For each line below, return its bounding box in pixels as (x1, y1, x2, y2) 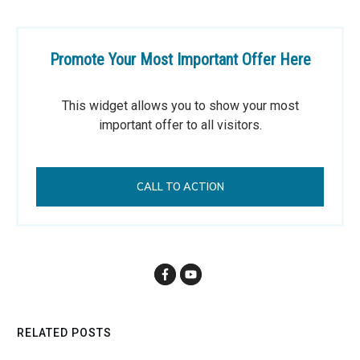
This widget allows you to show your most (61, 98, 299, 114)
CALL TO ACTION (136, 180, 224, 194)
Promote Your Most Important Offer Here (49, 50, 311, 70)
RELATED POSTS (17, 326, 112, 340)
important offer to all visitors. (98, 117, 262, 133)
